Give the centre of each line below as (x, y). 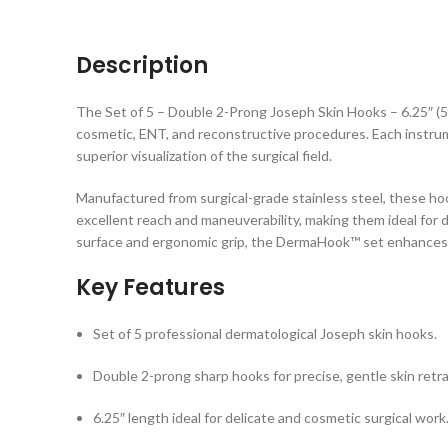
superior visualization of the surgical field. (204, 155)
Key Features (150, 287)
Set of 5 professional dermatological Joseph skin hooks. (265, 333)
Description (144, 65)
